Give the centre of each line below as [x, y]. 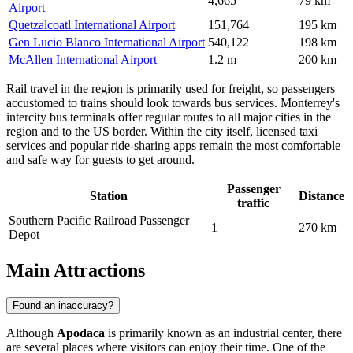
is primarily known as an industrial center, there [223, 333]
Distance [321, 195]
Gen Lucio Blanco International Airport [107, 42]
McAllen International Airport [83, 59]
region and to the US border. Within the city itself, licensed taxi [162, 131]
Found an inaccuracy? [63, 305]
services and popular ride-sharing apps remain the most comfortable [173, 145]
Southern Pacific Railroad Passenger [99, 220]
